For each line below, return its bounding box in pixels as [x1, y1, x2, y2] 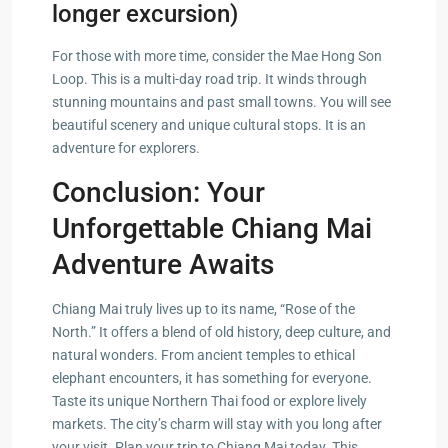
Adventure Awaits [52, 247, 274, 281]
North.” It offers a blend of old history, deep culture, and [52, 323, 391, 340]
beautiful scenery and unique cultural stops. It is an [52, 116, 366, 133]
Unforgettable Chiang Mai [52, 211, 372, 245]
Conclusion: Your [52, 175, 265, 209]
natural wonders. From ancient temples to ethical [52, 346, 355, 363]
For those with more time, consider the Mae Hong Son [52, 47, 382, 64]
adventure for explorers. [52, 139, 200, 156]
